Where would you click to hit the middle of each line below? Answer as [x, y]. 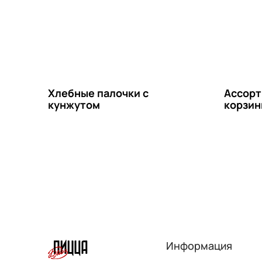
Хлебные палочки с [98, 93]
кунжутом [74, 104]
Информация [199, 246]
